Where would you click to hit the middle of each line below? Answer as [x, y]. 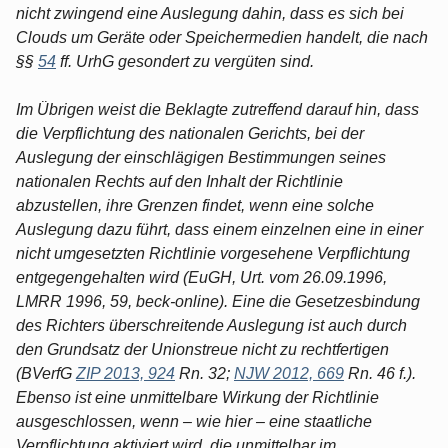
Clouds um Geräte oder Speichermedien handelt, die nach [222, 37]
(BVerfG [46, 373]
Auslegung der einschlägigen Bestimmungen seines [201, 157]
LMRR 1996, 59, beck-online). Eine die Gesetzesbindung [218, 301]
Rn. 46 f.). [380, 373]
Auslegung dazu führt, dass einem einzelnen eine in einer [219, 229]
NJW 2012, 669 [289, 373]
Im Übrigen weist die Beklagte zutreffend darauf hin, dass [217, 109]
